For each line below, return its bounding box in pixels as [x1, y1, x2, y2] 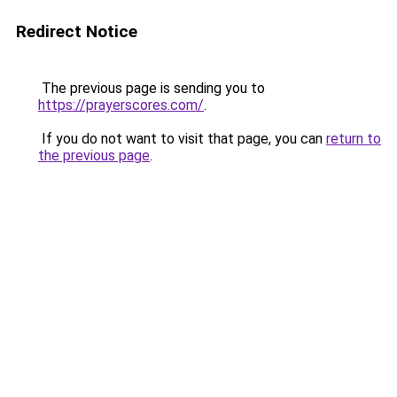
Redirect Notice [16, 21, 137, 42]
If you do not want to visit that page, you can [38, 130, 326, 147]
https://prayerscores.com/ [38, 97, 204, 113]
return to [326, 130, 381, 147]
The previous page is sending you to [38, 80, 265, 97]
